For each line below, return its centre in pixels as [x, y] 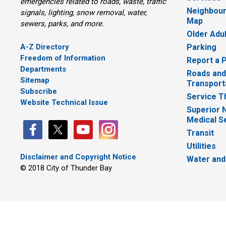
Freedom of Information [63, 58]
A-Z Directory [45, 47]
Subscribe [39, 91]
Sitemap [35, 80]
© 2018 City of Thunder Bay [66, 168]
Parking [202, 47]
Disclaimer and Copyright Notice [78, 157]
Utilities [202, 146]
